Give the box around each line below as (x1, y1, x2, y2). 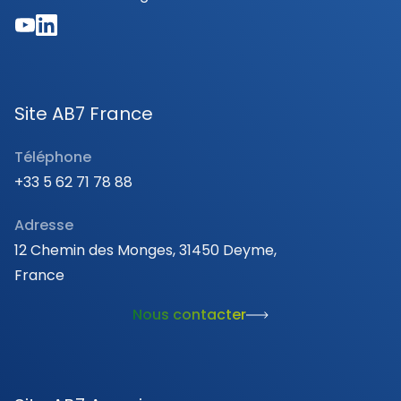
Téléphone (14, 147, 91, 167)
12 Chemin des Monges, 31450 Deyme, (14, 240, 277, 260)
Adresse (14, 215, 73, 235)
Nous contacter (132, 304, 246, 325)
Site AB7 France (14, 101, 153, 126)
